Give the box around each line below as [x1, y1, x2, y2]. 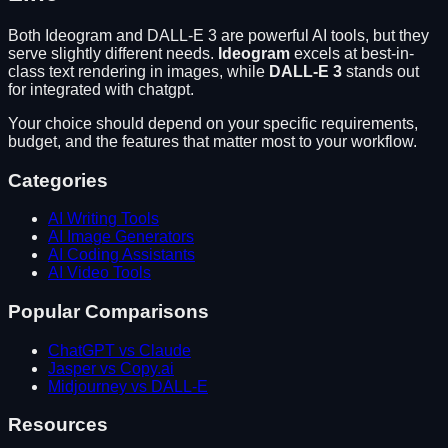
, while [219, 62, 265, 80]
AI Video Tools [48, 264, 151, 282]
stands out [342, 62, 419, 80]
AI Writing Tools [48, 210, 159, 228]
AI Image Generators [48, 228, 194, 246]
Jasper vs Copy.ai [48, 359, 174, 377]
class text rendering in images [8, 62, 219, 80]
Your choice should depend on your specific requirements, [8, 114, 418, 132]
